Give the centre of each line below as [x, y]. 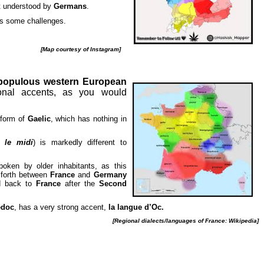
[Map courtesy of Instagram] [84, 49]
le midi [19, 142]
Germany [110, 175]
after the [80, 184]
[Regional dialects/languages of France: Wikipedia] [185, 221]
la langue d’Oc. [136, 207]
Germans [70, 6]
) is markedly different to [80, 142]
